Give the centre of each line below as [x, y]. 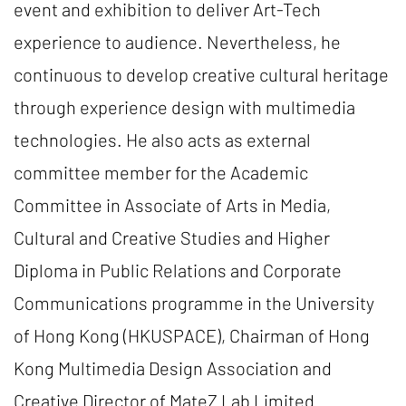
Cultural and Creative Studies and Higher [172, 237]
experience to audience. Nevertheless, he [177, 42]
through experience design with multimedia [184, 107]
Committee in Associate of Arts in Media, [172, 205]
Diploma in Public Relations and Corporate [178, 270]
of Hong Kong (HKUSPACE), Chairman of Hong [192, 335]
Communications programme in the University [194, 303]
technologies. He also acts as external [162, 140]
